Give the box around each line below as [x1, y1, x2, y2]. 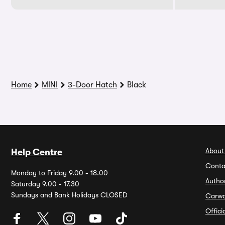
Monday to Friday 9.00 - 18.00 [11, 169, 108, 177]
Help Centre [11, 147, 62, 157]
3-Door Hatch [68, 80, 117, 89]
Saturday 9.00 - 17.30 [11, 180, 79, 188]
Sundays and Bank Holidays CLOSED [11, 191, 128, 199]
